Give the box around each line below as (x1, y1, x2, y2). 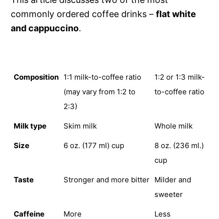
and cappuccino (11, 22, 79, 33)
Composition (13, 72, 59, 82)
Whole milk (154, 121, 193, 131)
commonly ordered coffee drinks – (11, 8, 156, 19)
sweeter (154, 189, 183, 199)
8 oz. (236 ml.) (154, 140, 204, 150)
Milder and (154, 175, 191, 184)
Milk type (13, 121, 46, 131)
